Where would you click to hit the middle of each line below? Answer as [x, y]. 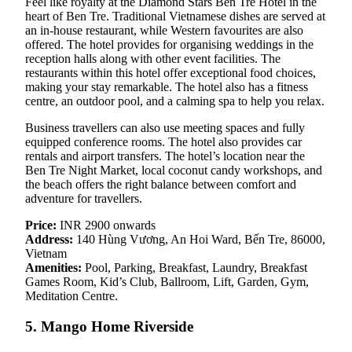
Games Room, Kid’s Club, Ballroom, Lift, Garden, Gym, [167, 282]
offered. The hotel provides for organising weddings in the [169, 45]
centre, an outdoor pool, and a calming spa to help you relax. [175, 101]
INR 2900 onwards [106, 225]
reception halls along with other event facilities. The [153, 59]
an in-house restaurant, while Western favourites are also [164, 31]
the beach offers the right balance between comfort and [161, 185]
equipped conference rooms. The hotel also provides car [163, 142]
